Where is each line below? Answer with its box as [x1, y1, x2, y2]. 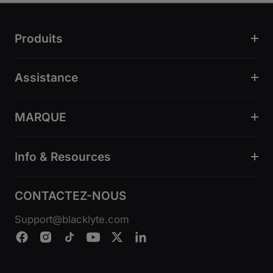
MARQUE [15, 110, 66, 125]
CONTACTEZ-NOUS [15, 188, 126, 203]
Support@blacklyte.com [15, 213, 129, 225]
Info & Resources [15, 149, 111, 165]
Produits [15, 30, 63, 46]
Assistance [15, 70, 78, 85]
